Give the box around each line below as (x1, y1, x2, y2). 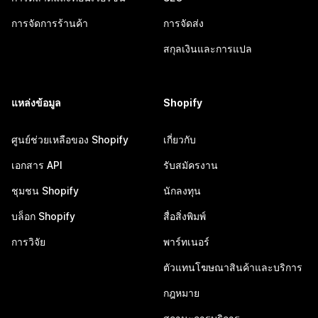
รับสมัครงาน (163, 159, 218, 171)
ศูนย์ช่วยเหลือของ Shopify (11, 133, 128, 146)
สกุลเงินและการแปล (163, 43, 252, 55)
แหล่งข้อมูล (11, 97, 61, 109)
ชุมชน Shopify (11, 185, 79, 197)
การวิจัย (11, 236, 45, 248)
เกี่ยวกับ (163, 133, 196, 146)
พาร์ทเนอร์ (163, 236, 209, 248)
